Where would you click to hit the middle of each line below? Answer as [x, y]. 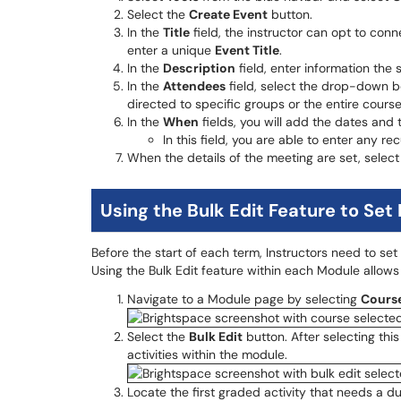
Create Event [228, 14]
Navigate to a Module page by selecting [244, 299]
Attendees [194, 86]
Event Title [247, 50]
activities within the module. [207, 354]
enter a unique [171, 50]
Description [199, 68]
